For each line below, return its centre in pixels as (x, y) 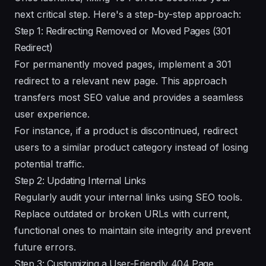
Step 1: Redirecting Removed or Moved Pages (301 (123, 31)
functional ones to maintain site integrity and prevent (132, 230)
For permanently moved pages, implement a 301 (123, 64)
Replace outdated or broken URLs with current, (122, 213)
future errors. (45, 247)
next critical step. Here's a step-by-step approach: (128, 14)
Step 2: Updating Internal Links (80, 180)
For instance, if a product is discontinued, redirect (126, 130)
